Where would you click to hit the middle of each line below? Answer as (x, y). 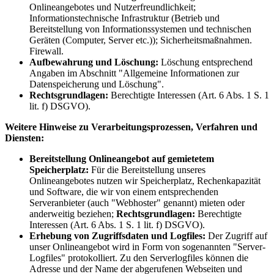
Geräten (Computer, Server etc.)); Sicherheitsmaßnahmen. (141, 40)
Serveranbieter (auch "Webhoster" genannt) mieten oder (137, 202)
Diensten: (24, 138)
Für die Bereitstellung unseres (148, 169)
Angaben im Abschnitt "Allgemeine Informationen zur (134, 73)
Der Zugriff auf (238, 235)
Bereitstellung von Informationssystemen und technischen (140, 29)
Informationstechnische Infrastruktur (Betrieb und (124, 18)
